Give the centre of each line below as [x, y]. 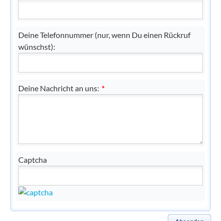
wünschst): [37, 47]
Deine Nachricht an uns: [59, 88]
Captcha [33, 160]
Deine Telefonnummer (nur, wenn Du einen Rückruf [104, 35]
